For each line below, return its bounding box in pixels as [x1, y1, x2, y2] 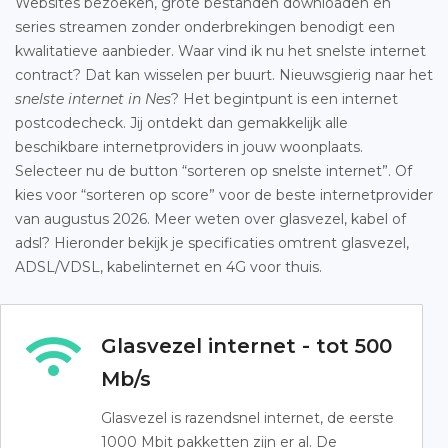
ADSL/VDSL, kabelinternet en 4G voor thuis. [15, 258, 322, 276]
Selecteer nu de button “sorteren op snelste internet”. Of [15, 162, 412, 180]
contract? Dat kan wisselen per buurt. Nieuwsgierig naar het [15, 66, 433, 84]
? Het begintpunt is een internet [171, 90, 398, 108]
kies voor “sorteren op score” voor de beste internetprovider [15, 186, 433, 204]
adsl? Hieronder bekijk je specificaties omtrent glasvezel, [15, 234, 409, 252]
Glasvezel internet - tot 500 [101, 334, 392, 358]
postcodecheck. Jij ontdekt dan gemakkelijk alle [15, 114, 348, 132]
